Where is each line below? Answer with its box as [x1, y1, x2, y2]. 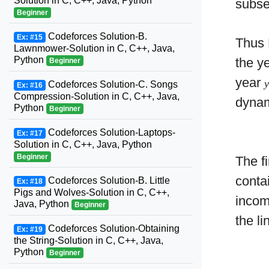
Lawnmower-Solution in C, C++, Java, [14, 43, 175, 53]
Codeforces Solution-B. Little [45, 175, 170, 186]
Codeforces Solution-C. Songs [45, 79, 178, 89]
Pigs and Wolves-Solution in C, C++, [14, 187, 169, 198]
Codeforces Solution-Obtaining [45, 223, 180, 234]
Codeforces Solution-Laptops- [45, 127, 175, 138]
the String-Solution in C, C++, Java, [14, 235, 163, 246]
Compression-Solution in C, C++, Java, [14, 91, 180, 101]
